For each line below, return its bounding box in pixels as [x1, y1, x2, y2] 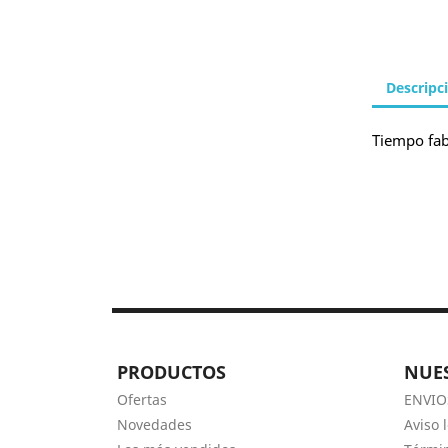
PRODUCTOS [117, 360, 226, 385]
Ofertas [117, 390, 167, 410]
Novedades [117, 415, 192, 435]
